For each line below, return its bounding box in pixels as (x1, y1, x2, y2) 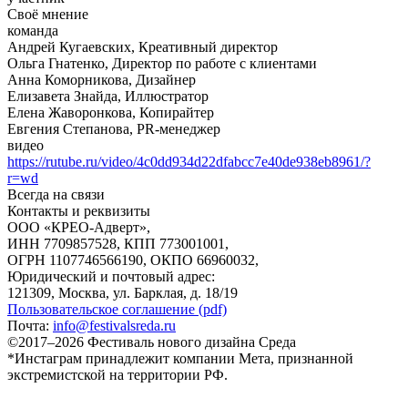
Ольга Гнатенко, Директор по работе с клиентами (7, 55, 317, 71)
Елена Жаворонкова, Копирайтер (7, 104, 214, 120)
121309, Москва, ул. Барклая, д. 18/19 (7, 284, 238, 301)
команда (7, 22, 58, 38)
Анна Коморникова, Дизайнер (7, 71, 196, 87)
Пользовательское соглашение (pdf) (7, 301, 227, 317)
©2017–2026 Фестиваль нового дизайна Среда (7, 333, 296, 350)
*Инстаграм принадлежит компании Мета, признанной (7, 350, 353, 366)
